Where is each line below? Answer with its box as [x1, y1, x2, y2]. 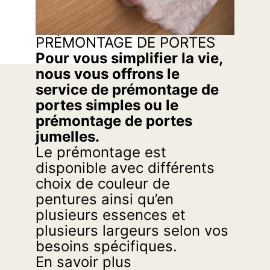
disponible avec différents [36, 159, 215, 177]
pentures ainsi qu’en [36, 190, 174, 209]
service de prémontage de [36, 81, 219, 99]
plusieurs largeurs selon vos [36, 222, 229, 240]
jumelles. [36, 128, 100, 146]
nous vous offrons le [36, 65, 180, 83]
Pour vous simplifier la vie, [36, 49, 223, 67]
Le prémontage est [36, 143, 167, 162]
